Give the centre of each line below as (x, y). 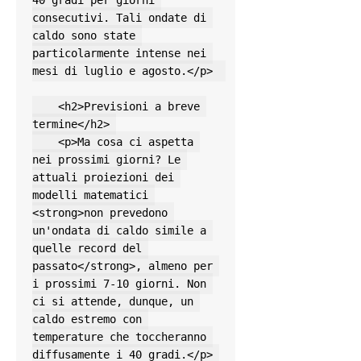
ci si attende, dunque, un (113, 302)
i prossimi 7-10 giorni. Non (119, 284)
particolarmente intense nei (119, 54)
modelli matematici (90, 195)
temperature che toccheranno (119, 337)
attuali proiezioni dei (103, 178)
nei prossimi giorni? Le (106, 160)
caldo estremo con (87, 320)
